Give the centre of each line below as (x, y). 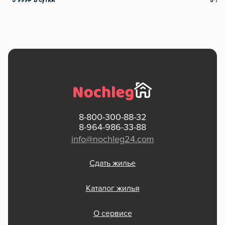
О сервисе (113, 214)
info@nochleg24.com (113, 140)
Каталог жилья (113, 189)
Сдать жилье (113, 163)
